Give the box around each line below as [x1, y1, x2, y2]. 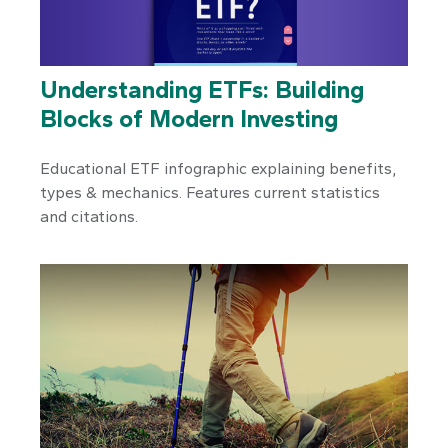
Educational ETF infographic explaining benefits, [40, 159, 396, 179]
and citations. [40, 207, 138, 227]
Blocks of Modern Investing [40, 104, 338, 134]
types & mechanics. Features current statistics [40, 183, 380, 203]
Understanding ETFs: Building [40, 75, 364, 105]
